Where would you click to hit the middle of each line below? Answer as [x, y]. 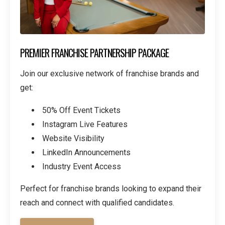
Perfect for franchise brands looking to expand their [111, 189]
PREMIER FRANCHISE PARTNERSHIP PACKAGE [94, 52]
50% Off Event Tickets [81, 110]
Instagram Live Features [85, 124]
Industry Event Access [82, 167]
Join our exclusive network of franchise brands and [109, 73]
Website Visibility [73, 138]
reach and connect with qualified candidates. [97, 203]
